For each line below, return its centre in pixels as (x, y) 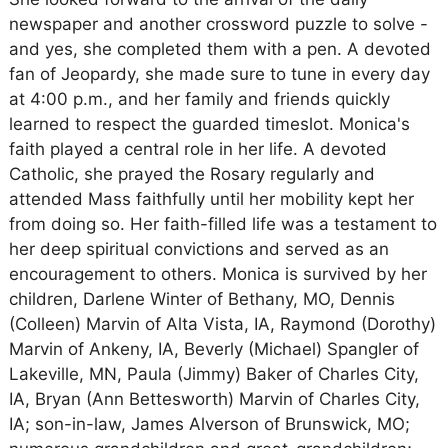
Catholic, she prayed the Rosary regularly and (191, 174)
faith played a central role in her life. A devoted (197, 149)
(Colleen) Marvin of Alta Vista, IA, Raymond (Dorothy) (222, 324)
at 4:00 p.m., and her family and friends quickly (199, 99)
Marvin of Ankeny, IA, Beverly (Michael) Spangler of (213, 349)
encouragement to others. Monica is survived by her (217, 274)
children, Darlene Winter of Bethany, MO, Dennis (201, 299)
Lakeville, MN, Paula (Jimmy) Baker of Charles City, (213, 374)
